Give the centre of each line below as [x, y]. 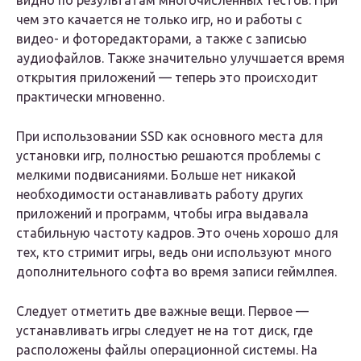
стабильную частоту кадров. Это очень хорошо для [177, 233]
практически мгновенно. [90, 97]
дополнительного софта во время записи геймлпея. [176, 272]
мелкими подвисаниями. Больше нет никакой [156, 175]
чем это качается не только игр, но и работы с [159, 20]
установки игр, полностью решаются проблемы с [168, 156]
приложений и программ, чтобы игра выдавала [162, 214]
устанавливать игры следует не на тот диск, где [164, 331]
